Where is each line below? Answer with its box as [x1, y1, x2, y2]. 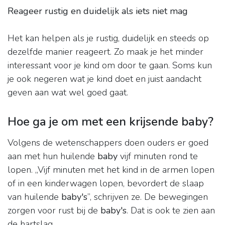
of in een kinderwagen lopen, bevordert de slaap [8, 177, 204, 190]
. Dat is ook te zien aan [127, 204, 215, 217]
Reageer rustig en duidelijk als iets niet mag [8, 5, 188, 18]
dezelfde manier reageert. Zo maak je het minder [8, 46, 203, 58]
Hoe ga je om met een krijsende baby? [8, 114, 213, 130]
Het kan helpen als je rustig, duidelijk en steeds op [8, 32, 209, 45]
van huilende [8, 191, 61, 203]
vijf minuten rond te [118, 150, 198, 163]
